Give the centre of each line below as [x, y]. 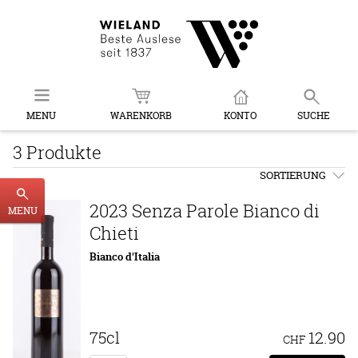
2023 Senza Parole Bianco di [205, 211]
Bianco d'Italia [125, 257]
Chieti [114, 233]
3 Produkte [57, 152]
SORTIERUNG [293, 175]
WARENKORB [141, 115]
